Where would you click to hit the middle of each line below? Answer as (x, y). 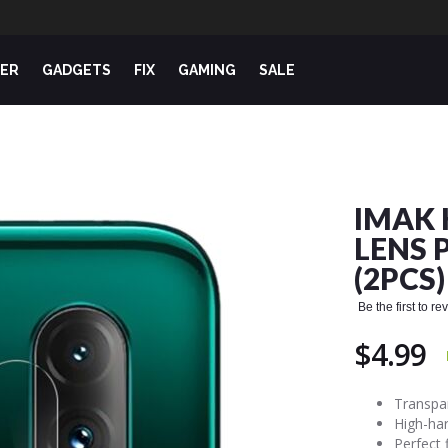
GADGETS (76, 70)
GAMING (207, 70)
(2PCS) (400, 278)
